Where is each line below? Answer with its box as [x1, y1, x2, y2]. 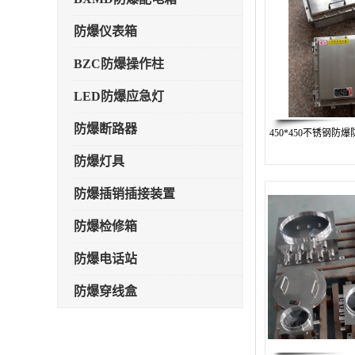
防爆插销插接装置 [74, 187, 175, 200]
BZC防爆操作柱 [74, 57, 164, 71]
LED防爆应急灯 [74, 90, 164, 103]
